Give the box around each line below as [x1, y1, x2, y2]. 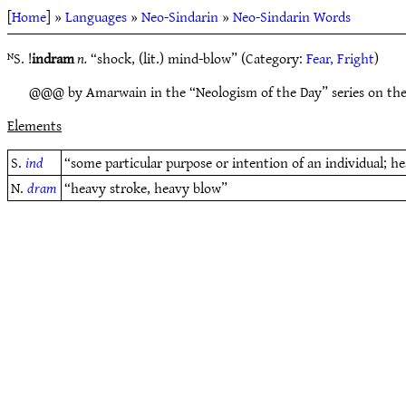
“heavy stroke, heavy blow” [64, 175, 228, 200]
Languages [65, 4, 127, 29]
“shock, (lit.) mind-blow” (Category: [87, 45, 306, 71]
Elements [7, 112, 62, 138]
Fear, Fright [306, 45, 374, 71]
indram [32, 45, 74, 71]
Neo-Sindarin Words [233, 4, 351, 29]
